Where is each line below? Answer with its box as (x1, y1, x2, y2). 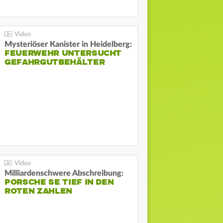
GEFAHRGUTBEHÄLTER (4, 57, 105, 67)
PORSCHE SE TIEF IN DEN (4, 177, 114, 188)
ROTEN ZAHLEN (4, 186, 72, 197)
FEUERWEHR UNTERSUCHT (4, 48, 122, 58)
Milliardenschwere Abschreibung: (4, 169, 124, 178)
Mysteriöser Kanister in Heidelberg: (4, 40, 132, 48)
